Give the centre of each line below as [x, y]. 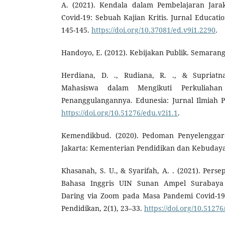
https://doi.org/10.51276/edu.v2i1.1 [120, 113]
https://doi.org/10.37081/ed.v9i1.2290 [153, 30]
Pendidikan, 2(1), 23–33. [103, 208]
